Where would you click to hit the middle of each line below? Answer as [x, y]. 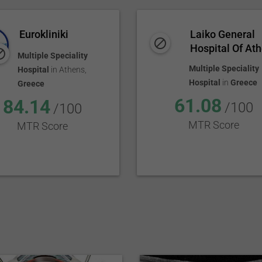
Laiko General [222, 34]
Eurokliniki [44, 34]
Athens [72, 70]
